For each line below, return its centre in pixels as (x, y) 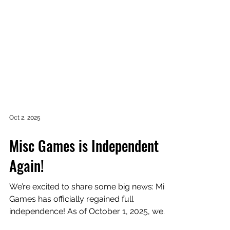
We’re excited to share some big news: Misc (91, 224)
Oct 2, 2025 (25, 155)
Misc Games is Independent (84, 183)
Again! (27, 203)
